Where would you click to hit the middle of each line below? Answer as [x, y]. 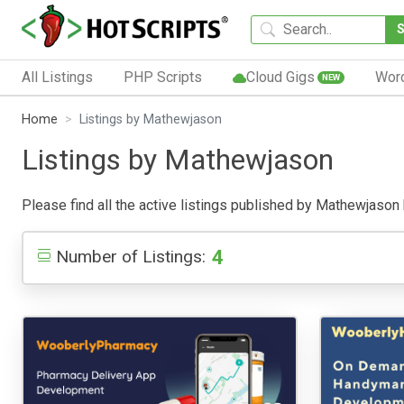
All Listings [57, 77]
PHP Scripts [162, 77]
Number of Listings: [131, 256]
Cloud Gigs [280, 77]
